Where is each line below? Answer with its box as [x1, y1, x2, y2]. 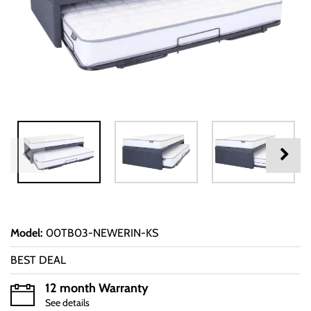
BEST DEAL [10, 253, 66, 267]
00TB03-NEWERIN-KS [46, 226, 158, 240]
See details [45, 296, 90, 310]
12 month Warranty [45, 280, 149, 296]
